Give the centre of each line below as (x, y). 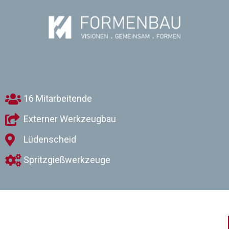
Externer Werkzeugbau (70, 119)
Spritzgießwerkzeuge (67, 160)
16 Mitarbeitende (58, 99)
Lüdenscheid (50, 140)
